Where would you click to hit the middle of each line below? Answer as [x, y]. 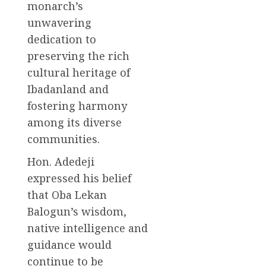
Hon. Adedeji [61, 161]
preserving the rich [78, 56]
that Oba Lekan [67, 194]
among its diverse [75, 122]
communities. [64, 139]
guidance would [69, 244]
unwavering [59, 22]
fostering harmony [77, 105]
